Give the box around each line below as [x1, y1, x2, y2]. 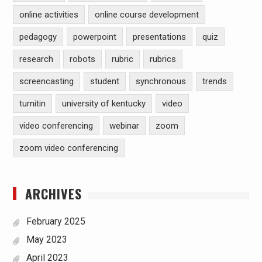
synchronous [135, 76, 186, 87]
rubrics [149, 54, 176, 64]
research [19, 54, 53, 64]
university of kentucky [61, 98, 146, 109]
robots [69, 54, 95, 64]
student [89, 76, 119, 87]
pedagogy [19, 32, 57, 42]
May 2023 [26, 234, 67, 245]
